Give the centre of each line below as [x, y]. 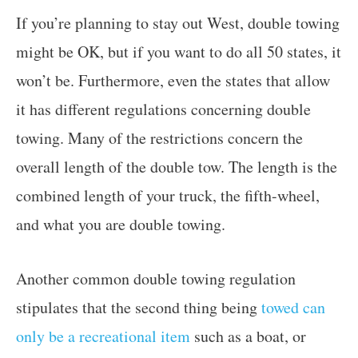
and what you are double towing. [121, 224]
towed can [293, 307]
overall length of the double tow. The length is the [177, 166]
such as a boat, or [248, 336]
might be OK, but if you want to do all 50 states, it [179, 51]
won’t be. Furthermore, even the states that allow [173, 80]
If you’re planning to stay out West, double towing [178, 22]
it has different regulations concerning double [163, 109]
